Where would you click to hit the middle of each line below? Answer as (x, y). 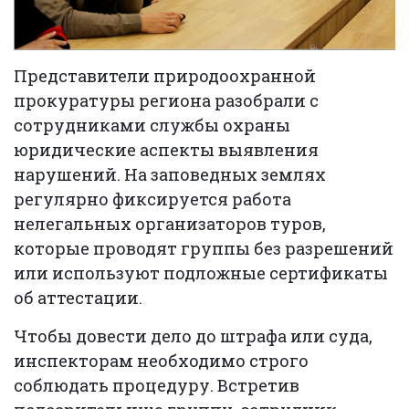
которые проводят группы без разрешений (204, 249)
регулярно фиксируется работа (152, 199)
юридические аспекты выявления (166, 150)
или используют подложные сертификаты (201, 273)
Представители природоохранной (165, 76)
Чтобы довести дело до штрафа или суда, (193, 336)
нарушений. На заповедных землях (170, 175)
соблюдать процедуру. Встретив (157, 386)
